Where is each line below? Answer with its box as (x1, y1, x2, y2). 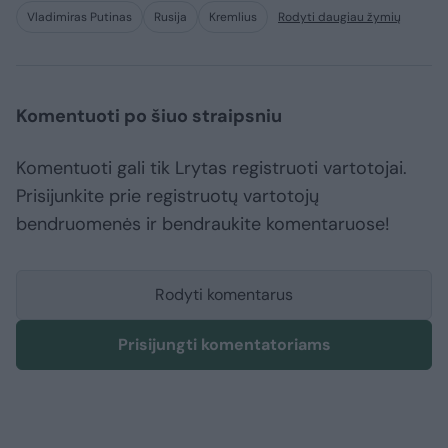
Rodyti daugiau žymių (278, 9, 401, 26)
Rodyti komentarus (155, 284, 293, 306)
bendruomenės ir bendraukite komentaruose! (16, 212, 390, 237)
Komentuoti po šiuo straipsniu (16, 104, 282, 129)
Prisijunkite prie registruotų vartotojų (16, 184, 319, 209)
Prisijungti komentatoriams (117, 334, 331, 356)
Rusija (154, 9, 187, 26)
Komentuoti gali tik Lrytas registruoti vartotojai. (16, 156, 407, 181)
